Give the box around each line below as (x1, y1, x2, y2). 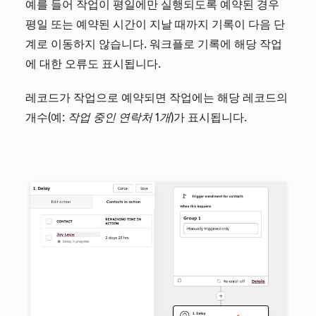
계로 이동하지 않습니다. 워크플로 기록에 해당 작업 (25, 37, 282, 51)
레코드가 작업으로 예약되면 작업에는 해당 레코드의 (25, 91, 288, 105)
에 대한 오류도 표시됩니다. (25, 57, 164, 71)
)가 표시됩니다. (171, 111, 247, 125)
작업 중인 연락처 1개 (68, 111, 171, 125)
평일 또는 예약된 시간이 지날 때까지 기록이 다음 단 (25, 18, 285, 32)
